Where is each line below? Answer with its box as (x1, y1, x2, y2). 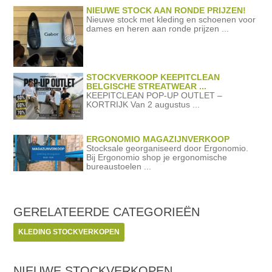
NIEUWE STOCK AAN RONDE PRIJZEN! (86, 5, 246, 16)
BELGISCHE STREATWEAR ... (86, 81, 207, 92)
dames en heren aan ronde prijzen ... (86, 24, 229, 34)
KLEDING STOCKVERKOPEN (18, 227, 120, 236)
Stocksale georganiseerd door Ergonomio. (86, 143, 249, 153)
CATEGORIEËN (113, 205, 200, 219)
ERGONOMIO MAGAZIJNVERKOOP (86, 134, 230, 144)
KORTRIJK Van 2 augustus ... (86, 100, 200, 110)
